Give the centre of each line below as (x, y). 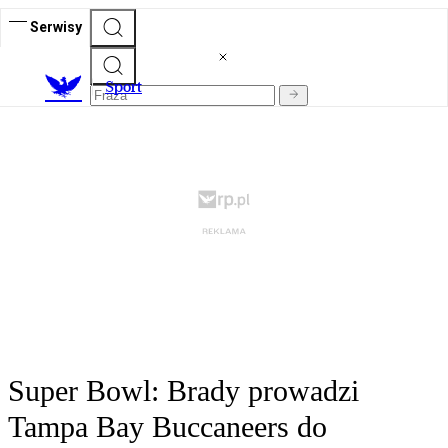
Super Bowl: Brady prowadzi (183, 391)
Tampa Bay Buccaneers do (167, 427)
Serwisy (56, 26)
